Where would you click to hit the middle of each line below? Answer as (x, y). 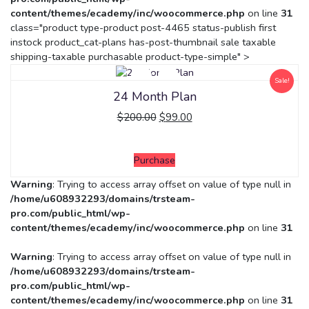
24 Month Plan (154, 97)
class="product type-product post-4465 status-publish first (143, 28)
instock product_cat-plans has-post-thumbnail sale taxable (143, 42)
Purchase (154, 160)
